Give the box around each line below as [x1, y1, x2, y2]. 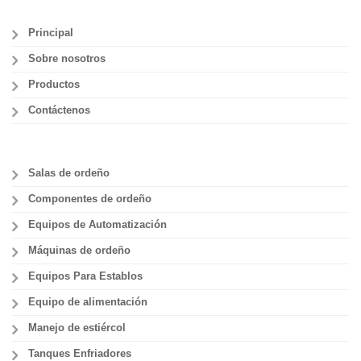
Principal [28, 27, 73, 39]
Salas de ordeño [28, 167, 110, 179]
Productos [28, 78, 80, 90]
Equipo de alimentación [28, 296, 147, 308]
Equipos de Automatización [28, 218, 167, 230]
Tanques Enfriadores [28, 347, 131, 359]
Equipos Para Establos [28, 270, 143, 282]
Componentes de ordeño [28, 193, 151, 205]
